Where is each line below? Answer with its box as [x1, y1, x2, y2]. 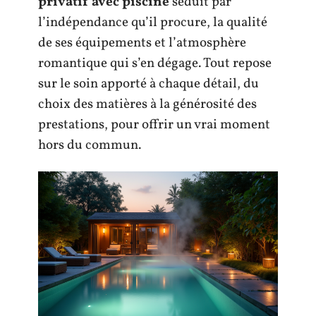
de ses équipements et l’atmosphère [38, 33, 246, 52]
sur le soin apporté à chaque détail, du [38, 74, 259, 93]
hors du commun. [38, 135, 141, 154]
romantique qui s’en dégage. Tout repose [38, 54, 272, 73]
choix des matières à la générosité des [38, 95, 257, 114]
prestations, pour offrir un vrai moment [38, 115, 270, 134]
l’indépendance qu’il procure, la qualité [38, 13, 267, 32]
